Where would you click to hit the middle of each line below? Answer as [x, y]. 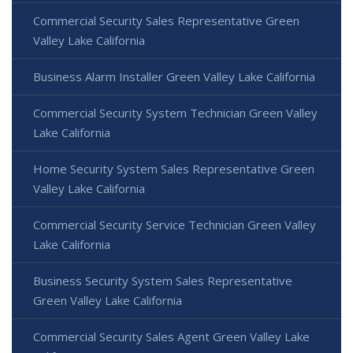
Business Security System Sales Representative [163, 281]
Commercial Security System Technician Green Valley [175, 113]
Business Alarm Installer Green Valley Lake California [174, 77]
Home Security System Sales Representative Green [174, 169]
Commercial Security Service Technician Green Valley [175, 225]
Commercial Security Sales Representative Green [166, 21]
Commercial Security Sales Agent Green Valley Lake [171, 337]
